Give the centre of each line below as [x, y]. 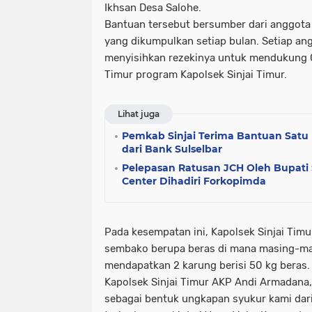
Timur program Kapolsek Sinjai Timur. [196, 75]
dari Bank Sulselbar [172, 149]
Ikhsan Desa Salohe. [153, 8]
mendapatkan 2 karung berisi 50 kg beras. [207, 265]
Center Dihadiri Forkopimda [194, 181]
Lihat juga [139, 114]
